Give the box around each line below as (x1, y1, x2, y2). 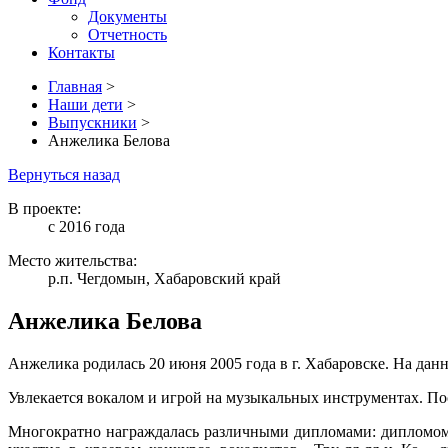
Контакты (48, 44, 115, 61)
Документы (88, 8, 167, 25)
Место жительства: (8, 252, 137, 269)
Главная (48, 78, 102, 95)
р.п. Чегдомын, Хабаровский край (48, 270, 281, 287)
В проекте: (8, 200, 81, 217)
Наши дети (48, 96, 123, 113)
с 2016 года (48, 218, 125, 235)
